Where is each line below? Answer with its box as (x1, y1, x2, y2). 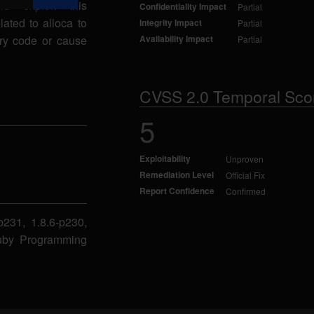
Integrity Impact (139, 16, 202, 29)
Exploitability (139, 152, 191, 165)
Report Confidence (139, 184, 214, 197)
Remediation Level (139, 168, 214, 181)
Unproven (225, 153, 264, 165)
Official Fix (225, 169, 265, 181)
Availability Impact (139, 32, 213, 45)
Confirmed (225, 185, 266, 197)
